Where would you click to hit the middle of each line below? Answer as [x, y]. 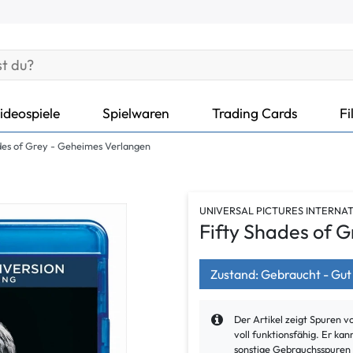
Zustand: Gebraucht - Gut [281, 274]
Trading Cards [255, 113]
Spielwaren [136, 113]
